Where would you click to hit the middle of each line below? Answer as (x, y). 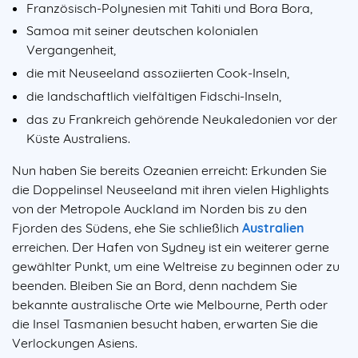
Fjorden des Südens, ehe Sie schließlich (127, 227)
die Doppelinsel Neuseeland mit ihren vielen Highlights (171, 189)
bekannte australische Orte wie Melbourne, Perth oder (170, 304)
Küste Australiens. (78, 138)
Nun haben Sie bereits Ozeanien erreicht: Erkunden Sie (169, 170)
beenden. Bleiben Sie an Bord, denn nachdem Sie (155, 285)
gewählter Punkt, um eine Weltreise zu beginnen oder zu (176, 266)
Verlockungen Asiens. (75, 342)
